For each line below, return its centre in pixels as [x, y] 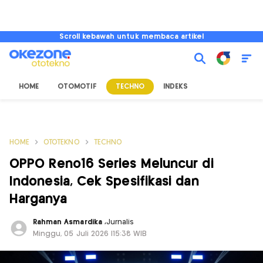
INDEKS [176, 87]
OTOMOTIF [77, 87]
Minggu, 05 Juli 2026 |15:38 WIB [90, 234]
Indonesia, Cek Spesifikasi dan [104, 182]
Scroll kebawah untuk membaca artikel [131, 37]
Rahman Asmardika [69, 222]
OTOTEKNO [62, 142]
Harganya [38, 199]
